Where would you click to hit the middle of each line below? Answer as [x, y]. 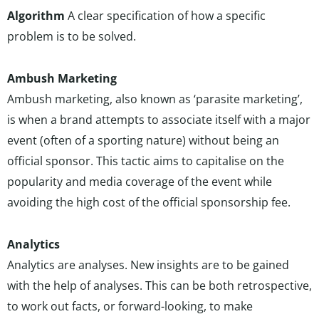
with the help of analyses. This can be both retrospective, [159, 286]
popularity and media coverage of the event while [140, 182]
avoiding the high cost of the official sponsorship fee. [149, 202]
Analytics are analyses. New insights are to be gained [148, 265]
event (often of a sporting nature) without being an [143, 140]
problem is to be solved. [72, 36]
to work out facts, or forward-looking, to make [130, 306]
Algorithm [36, 16]
